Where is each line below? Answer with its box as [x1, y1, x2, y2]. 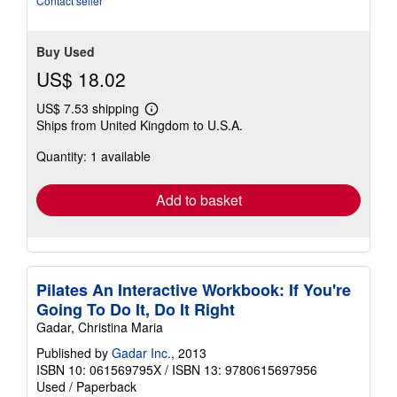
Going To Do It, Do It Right [36, 298, 235, 322]
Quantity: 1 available [36, 147, 151, 166]
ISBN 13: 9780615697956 [172, 361, 317, 379]
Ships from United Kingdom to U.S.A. [36, 116, 243, 135]
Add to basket [155, 190, 242, 211]
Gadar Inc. [112, 344, 171, 362]
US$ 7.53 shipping [36, 99, 143, 118]
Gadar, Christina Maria [36, 318, 163, 337]
